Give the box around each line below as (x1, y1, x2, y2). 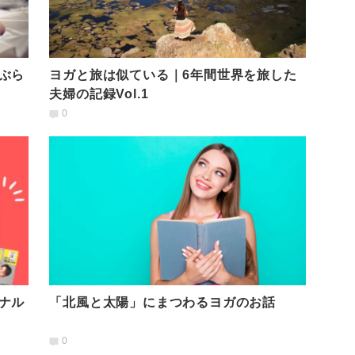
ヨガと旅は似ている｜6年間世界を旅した (49, 67, 297, 82)
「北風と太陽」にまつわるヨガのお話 (49, 295, 277, 309)
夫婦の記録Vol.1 (49, 86, 149, 101)
